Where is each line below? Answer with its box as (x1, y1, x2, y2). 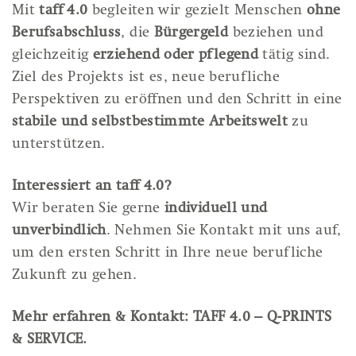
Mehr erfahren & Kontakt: (12, 310, 194, 325)
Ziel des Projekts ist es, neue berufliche (12, 71, 280, 86)
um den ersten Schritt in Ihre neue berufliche (12, 246, 323, 261)
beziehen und (228, 26, 323, 41)
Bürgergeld (153, 26, 229, 41)
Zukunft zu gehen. (12, 268, 137, 283)
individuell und (164, 201, 268, 216)
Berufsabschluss (12, 26, 122, 41)
